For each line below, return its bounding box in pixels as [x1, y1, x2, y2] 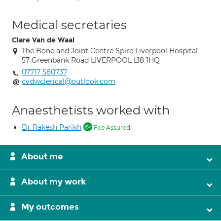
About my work [21, 177, 86, 187]
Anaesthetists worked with [12, 103, 170, 117]
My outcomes [21, 202, 79, 212]
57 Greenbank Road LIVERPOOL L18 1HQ [22, 56, 160, 65]
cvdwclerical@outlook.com [22, 77, 115, 86]
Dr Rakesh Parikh [22, 123, 81, 132]
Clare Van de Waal [12, 36, 74, 44]
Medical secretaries [12, 18, 127, 32]
